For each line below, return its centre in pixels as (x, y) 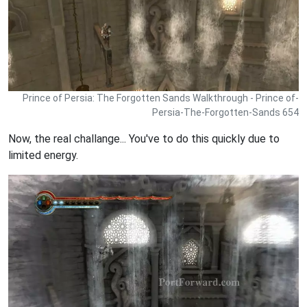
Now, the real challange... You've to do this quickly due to (144, 138)
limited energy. (43, 155)
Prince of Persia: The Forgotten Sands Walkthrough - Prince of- (161, 98)
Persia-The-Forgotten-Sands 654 (225, 112)
